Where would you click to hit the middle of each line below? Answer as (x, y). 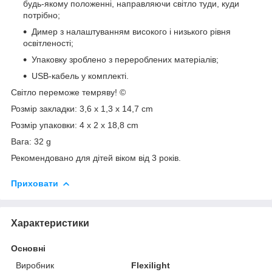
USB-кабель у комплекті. (80, 76)
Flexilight (151, 265)
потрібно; (42, 15)
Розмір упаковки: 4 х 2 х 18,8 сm (75, 125)
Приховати (35, 183)
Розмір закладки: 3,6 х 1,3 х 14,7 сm (82, 108)
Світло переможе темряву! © (68, 92)
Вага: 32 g (31, 141)
